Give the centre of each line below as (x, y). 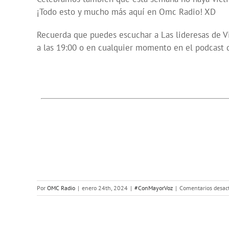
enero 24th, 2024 (105, 188)
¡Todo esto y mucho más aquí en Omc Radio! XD (126, 12)
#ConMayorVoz (154, 188)
